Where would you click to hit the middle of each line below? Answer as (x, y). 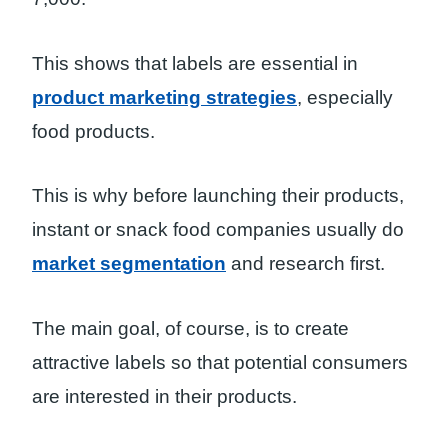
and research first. (305, 264)
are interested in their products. (164, 397)
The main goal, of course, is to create (190, 329)
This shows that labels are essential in (195, 63)
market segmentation (129, 264)
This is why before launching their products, (218, 196)
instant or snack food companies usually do (218, 230)
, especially (345, 97)
